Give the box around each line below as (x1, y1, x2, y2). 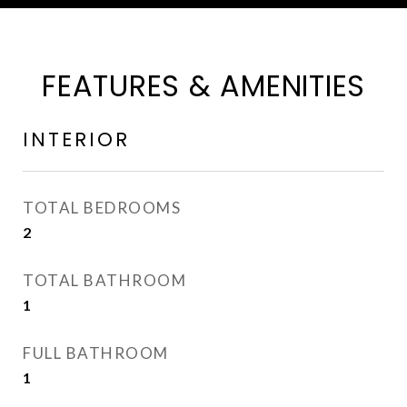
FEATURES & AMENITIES (42, 65, 365, 106)
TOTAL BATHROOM (23, 271, 186, 290)
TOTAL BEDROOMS (23, 198, 181, 217)
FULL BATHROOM (23, 343, 169, 362)
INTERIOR (23, 126, 130, 153)
